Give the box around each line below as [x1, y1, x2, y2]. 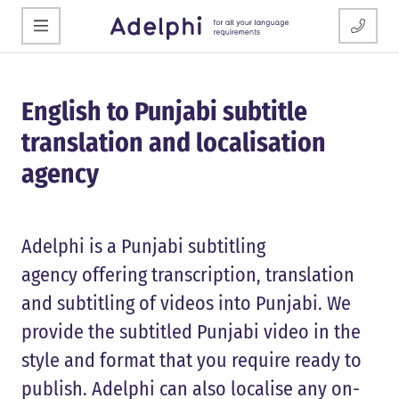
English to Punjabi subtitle [21, 95, 307, 128]
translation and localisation [21, 126, 326, 159]
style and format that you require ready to [21, 348, 362, 373]
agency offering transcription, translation [21, 263, 354, 288]
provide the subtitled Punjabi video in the [21, 320, 361, 345]
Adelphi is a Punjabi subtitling [21, 234, 265, 259]
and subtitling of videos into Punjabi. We [21, 291, 351, 316]
